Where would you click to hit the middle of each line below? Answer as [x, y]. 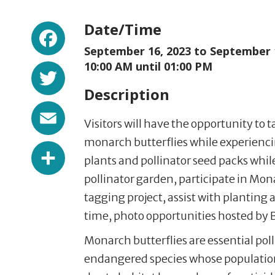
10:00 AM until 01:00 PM [148, 66]
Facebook [110, 31]
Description [127, 94]
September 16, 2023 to [147, 51]
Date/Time [123, 29]
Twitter [99, 71]
